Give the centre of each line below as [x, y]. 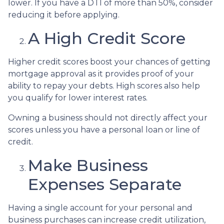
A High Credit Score [107, 38]
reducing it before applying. [64, 15]
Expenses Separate [105, 184]
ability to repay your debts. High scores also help [104, 86]
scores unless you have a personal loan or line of [104, 130]
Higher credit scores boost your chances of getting [109, 62]
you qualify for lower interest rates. [78, 98]
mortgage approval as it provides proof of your [101, 74]
